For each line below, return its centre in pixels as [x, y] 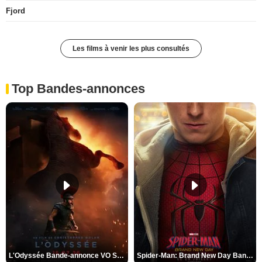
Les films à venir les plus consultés [131, 49]
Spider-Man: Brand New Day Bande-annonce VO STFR [250, 256]
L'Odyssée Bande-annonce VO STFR [120, 256]
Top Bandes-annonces [78, 89]
